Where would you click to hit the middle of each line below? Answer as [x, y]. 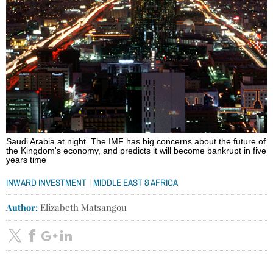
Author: [22, 207]
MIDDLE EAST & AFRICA [136, 182]
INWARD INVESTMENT [46, 182]
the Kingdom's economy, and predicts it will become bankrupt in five [136, 151]
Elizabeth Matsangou [82, 207]
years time [27, 160]
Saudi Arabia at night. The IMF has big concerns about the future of [136, 141]
